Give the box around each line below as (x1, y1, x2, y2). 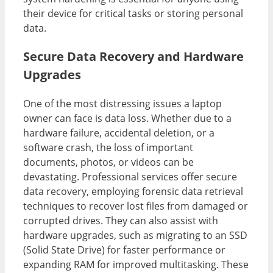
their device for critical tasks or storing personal (23, 6, 243, 20)
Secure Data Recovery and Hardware (23, 48, 244, 65)
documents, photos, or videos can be (23, 155, 194, 169)
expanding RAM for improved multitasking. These (23, 257, 249, 271)
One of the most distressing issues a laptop (23, 96, 222, 110)
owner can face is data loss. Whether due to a (23, 111, 232, 125)
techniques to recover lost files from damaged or (23, 199, 248, 213)
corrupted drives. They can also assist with (23, 213, 218, 227)
